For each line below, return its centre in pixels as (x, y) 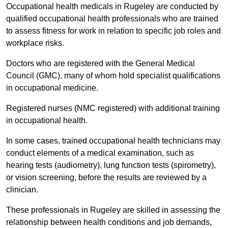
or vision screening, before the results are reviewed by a (106, 178)
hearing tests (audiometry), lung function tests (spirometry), (111, 165)
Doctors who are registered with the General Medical (101, 64)
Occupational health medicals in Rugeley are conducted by (112, 7)
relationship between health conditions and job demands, (109, 222)
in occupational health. (48, 121)
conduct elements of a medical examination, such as (100, 153)
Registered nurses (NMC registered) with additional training (113, 108)
